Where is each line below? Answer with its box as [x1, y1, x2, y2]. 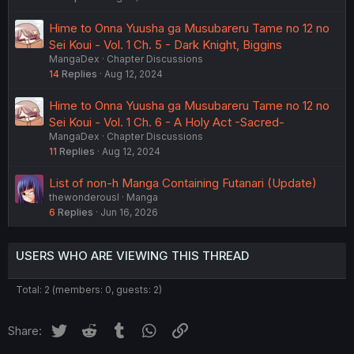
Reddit [98, 321, 134, 337]
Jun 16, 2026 [100, 206, 158, 219]
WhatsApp [159, 321, 217, 337]
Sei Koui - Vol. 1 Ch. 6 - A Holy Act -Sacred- [49, 115, 284, 130]
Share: [8, 323, 42, 339]
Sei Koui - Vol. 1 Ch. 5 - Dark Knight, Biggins [49, 37, 282, 53]
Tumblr [129, 321, 167, 337]
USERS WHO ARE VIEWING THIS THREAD [16, 248, 249, 264]
